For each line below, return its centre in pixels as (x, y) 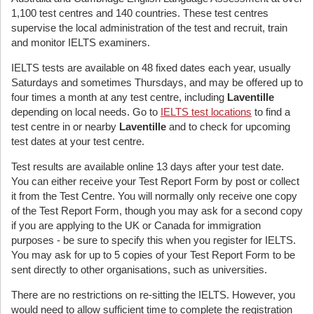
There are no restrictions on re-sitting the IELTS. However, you (153, 295)
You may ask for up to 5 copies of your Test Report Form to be (153, 255)
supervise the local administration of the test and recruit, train (149, 28)
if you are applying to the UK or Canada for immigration (136, 225)
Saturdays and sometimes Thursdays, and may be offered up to (157, 82)
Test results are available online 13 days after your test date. (148, 166)
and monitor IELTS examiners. (81, 42)
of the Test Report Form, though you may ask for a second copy (157, 211)
